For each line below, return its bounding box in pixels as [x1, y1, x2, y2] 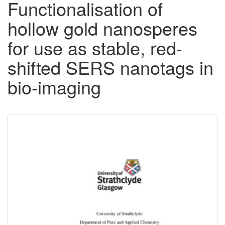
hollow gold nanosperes [8, 15, 197, 41]
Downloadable [15, 120, 113, 142]
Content [15, 136, 68, 158]
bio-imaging [8, 74, 101, 100]
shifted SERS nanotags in [8, 54, 213, 80]
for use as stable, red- [8, 35, 182, 61]
